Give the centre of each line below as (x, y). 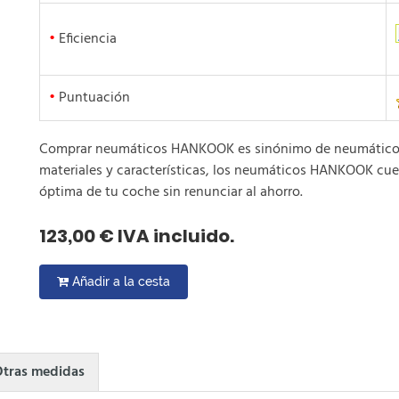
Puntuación (93, 98)
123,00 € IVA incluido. (137, 236)
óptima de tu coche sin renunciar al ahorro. (171, 193)
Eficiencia (86, 40)
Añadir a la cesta (119, 282)
